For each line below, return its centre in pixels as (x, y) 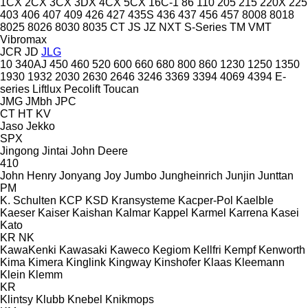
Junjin (240, 175)
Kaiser (54, 212)
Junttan (276, 175)
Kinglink (86, 262)
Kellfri (207, 250)
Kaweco (130, 250)
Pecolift (82, 89)
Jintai (55, 151)
